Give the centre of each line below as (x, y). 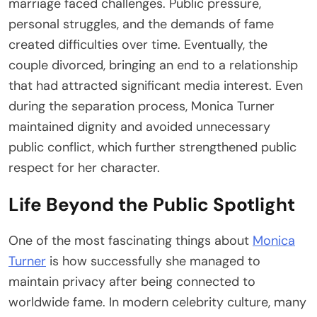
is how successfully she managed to (153, 261)
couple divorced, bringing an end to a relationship (153, 65)
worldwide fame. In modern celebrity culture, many (157, 302)
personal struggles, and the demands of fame (141, 24)
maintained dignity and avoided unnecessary (139, 127)
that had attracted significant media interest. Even (156, 86)
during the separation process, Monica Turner (142, 106)
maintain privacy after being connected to (132, 282)
